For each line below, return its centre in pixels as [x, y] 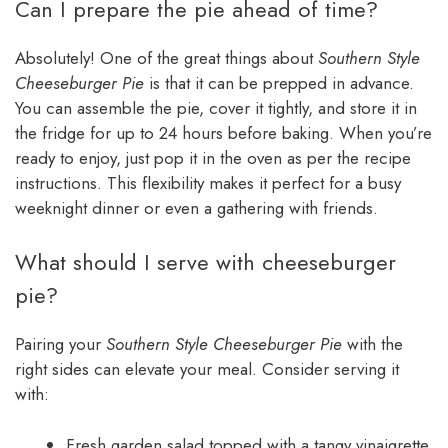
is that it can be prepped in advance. [279, 82]
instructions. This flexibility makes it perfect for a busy [208, 182]
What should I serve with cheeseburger [205, 262]
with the [372, 344]
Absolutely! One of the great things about [166, 57]
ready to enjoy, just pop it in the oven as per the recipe [213, 157]
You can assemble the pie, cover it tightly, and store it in [216, 107]
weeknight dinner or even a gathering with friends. [196, 207]
